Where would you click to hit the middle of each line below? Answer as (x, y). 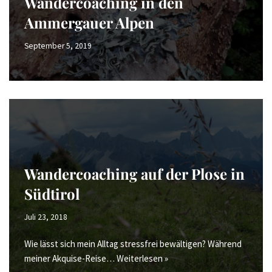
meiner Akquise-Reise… (70, 258)
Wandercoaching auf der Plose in (134, 174)
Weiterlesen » (142, 258)
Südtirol (52, 194)
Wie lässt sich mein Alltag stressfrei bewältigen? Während (133, 244)
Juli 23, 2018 (46, 217)
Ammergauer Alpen (89, 22)
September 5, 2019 (58, 46)
